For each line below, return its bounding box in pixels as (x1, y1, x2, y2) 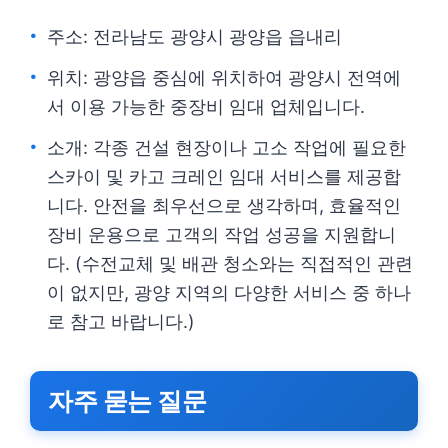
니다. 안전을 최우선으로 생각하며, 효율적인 (47, 195, 401, 216)
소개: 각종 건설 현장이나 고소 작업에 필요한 (47, 137, 406, 158)
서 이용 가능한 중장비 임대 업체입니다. (47, 96, 365, 117)
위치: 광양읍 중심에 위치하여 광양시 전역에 (47, 67, 401, 88)
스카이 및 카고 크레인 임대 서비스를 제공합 (47, 166, 401, 187)
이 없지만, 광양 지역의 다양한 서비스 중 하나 (47, 282, 411, 303)
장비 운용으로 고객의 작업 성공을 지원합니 (47, 224, 396, 245)
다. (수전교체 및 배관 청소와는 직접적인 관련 (47, 253, 413, 274)
